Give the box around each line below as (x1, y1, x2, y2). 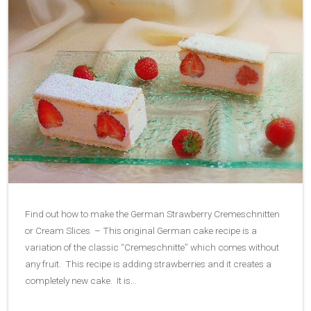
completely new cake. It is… (25, 275, 137, 287)
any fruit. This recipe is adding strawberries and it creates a (25, 258, 271, 270)
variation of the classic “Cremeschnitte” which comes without (25, 242, 279, 253)
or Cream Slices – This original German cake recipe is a (25, 225, 257, 237)
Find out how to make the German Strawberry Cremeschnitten (25, 208, 280, 220)
